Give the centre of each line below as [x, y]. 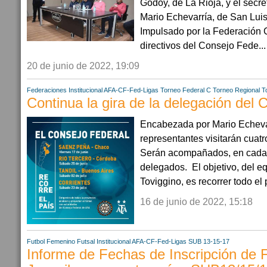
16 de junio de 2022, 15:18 [196, 201]
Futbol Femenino [51, 241]
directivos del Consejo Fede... [203, 45]
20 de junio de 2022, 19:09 [83, 65]
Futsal [86, 241]
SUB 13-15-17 [209, 241]
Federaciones [47, 90]
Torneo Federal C [186, 90]
